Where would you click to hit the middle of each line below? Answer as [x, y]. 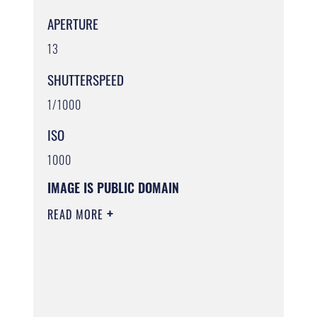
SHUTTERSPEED [86, 79]
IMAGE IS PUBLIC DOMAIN [114, 187]
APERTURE [73, 24]
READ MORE [77, 214]
